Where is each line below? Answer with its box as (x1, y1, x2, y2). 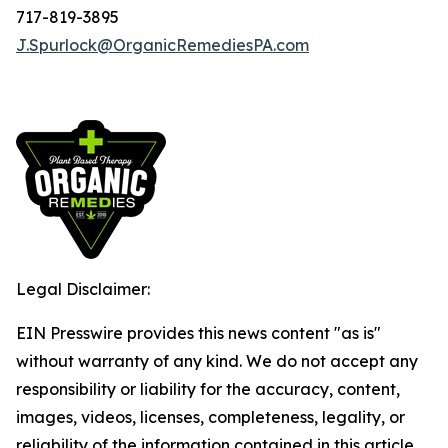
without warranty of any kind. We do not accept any (16, 351, 418, 371)
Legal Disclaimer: (16, 279, 150, 299)
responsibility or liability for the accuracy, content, (16, 379, 400, 399)
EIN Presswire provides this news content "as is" (16, 323, 381, 343)
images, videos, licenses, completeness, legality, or (16, 407, 405, 427)
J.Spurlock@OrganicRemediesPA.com (16, 35, 309, 55)
